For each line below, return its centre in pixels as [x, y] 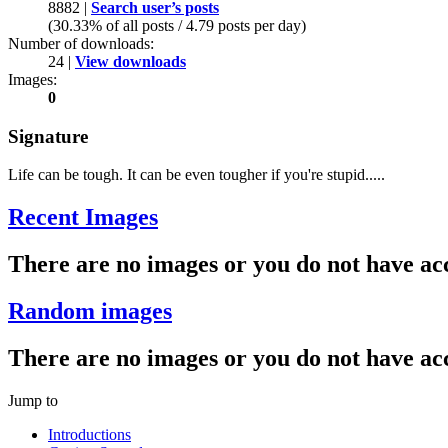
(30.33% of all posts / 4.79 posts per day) [177, 26]
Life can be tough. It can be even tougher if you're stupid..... [196, 175]
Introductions [89, 434]
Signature [48, 136]
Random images [90, 311]
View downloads [130, 62]
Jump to [33, 400]
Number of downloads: [81, 44]
